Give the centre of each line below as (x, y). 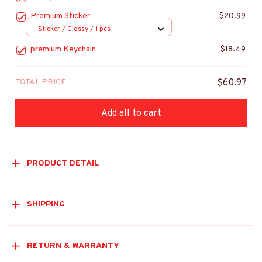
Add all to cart (131, 113)
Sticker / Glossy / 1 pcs (74, 29)
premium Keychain (63, 50)
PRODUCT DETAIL (63, 163)
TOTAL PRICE (41, 82)
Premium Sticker (60, 16)
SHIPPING (46, 205)
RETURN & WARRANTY (73, 246)
